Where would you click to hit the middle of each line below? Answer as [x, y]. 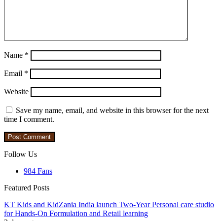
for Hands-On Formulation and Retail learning [76, 214]
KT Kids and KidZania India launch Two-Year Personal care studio [109, 205]
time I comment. [29, 119]
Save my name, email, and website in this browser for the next [112, 110]
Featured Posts [27, 188]
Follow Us [20, 154]
